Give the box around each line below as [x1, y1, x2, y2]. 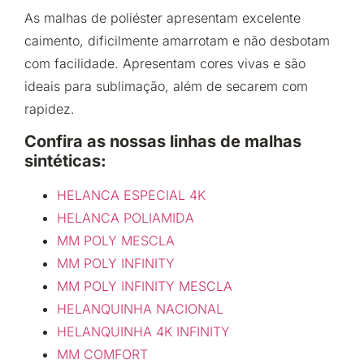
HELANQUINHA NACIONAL [57, 301, 223, 318]
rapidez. [24, 100, 75, 117]
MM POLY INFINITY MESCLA [57, 278, 232, 295]
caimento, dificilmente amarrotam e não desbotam [24, 32, 330, 49]
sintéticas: [24, 151, 106, 171]
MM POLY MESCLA [57, 232, 175, 249]
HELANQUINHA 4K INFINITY [57, 323, 230, 340]
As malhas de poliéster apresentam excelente [24, 9, 301, 26]
